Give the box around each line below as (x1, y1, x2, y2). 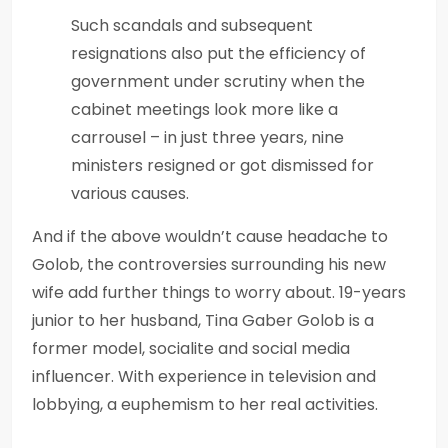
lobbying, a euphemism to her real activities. (32, 392, 378, 416)
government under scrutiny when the (71, 69, 365, 93)
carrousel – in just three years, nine (71, 125, 344, 149)
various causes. (71, 181, 189, 205)
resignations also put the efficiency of (71, 41, 366, 65)
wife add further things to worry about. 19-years (32, 280, 406, 304)
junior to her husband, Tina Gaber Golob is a (32, 308, 374, 332)
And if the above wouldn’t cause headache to (32, 224, 388, 248)
